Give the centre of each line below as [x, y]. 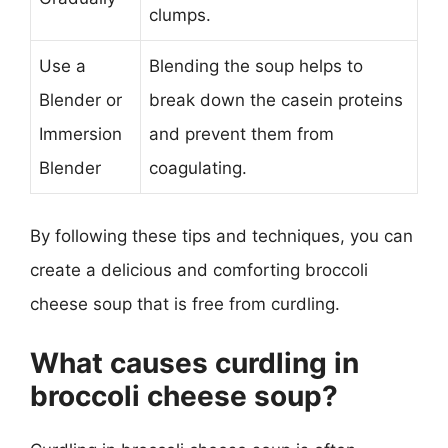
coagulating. [198, 167]
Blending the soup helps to [256, 65]
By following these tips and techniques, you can [221, 236]
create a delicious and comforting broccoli [199, 270]
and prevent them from [241, 133]
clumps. [180, 14]
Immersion [80, 133]
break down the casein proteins [276, 99]
